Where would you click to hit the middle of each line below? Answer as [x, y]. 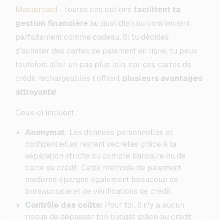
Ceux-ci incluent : [47, 112]
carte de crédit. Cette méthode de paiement [103, 167]
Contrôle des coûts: [64, 205]
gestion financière [52, 23]
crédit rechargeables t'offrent [69, 78]
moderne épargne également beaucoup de [102, 179]
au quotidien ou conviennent [139, 23]
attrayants [35, 92]
